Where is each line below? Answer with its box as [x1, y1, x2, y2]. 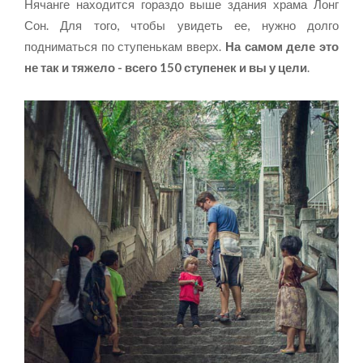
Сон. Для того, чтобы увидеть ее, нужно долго [24, 17, 339, 32]
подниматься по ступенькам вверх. [24, 38, 225, 53]
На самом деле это [224, 38, 340, 53]
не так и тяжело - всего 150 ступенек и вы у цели [24, 59, 307, 75]
